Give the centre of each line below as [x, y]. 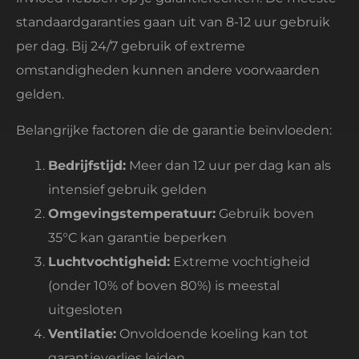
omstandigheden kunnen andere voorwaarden [168, 71]
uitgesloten [85, 310]
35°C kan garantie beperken [137, 238]
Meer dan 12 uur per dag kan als [228, 166]
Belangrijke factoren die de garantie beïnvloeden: [174, 130]
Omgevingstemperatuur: [132, 214]
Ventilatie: [82, 334]
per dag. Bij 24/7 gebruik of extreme [131, 46]
